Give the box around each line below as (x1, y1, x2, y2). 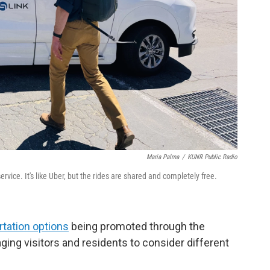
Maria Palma (146, 153, 179, 161)
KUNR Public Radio (187, 153, 237, 161)
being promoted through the (69, 220, 205, 233)
